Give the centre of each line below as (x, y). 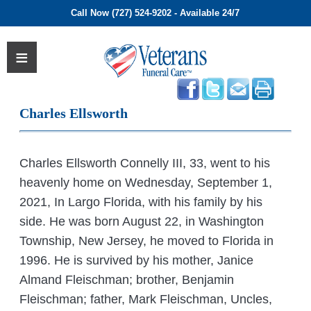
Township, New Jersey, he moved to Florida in (147, 241)
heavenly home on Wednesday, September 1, (146, 183)
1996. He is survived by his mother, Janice (137, 261)
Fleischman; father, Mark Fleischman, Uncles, (146, 300)
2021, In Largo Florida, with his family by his (141, 202)
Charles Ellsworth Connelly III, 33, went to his (145, 163)
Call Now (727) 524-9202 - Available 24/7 (155, 13)
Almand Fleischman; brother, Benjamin (127, 280)
